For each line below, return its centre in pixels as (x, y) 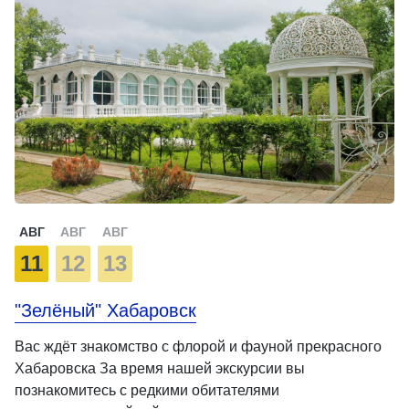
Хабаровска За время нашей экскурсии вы (160, 369)
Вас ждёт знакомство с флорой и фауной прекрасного (198, 347)
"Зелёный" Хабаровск (105, 311)
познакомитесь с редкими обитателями (147, 391)
